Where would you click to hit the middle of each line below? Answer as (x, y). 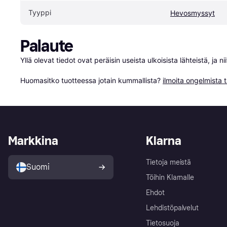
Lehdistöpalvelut (173, 208)
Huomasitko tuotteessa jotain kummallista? (91, 80)
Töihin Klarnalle (170, 177)
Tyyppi (40, 12)
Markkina (33, 140)
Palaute (47, 46)
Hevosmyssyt (193, 13)
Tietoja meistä (169, 162)
